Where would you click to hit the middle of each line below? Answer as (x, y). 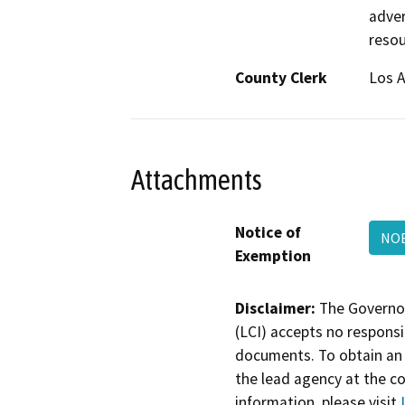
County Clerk (281, 78)
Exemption (273, 255)
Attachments (197, 179)
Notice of (268, 232)
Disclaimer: (275, 308)
